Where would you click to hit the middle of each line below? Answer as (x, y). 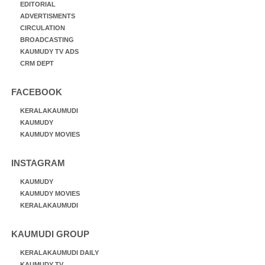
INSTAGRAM (38, 163)
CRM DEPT (37, 63)
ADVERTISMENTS (48, 16)
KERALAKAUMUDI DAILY (59, 252)
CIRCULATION (43, 28)
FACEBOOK (37, 92)
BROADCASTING (47, 39)
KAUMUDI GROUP (50, 234)
